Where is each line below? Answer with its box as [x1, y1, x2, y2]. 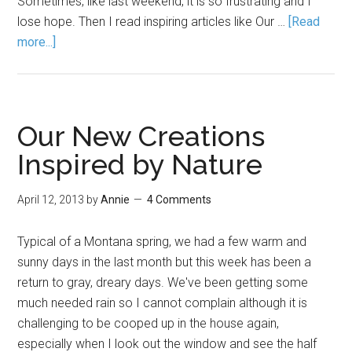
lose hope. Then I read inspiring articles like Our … [17, 14, 289, 29]
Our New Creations [17, 119, 266, 152]
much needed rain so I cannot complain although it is [17, 295, 308, 310]
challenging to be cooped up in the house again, [17, 316, 280, 331]
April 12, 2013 [17, 193, 85, 206]
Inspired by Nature [17, 148, 263, 181]
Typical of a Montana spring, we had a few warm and [17, 234, 307, 249]
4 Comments [147, 193, 212, 206]
